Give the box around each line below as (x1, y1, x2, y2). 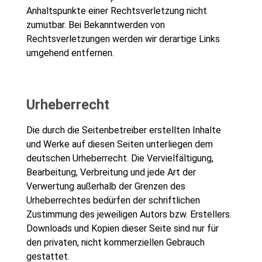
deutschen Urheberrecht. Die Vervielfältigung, (26, 153, 213, 164)
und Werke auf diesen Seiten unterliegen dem (26, 139, 213, 150)
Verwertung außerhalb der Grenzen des (26, 181, 185, 192)
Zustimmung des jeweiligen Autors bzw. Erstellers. (26, 209, 232, 220)
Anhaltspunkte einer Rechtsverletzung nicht (26, 5, 207, 17)
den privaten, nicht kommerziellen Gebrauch (26, 237, 205, 249)
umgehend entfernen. (26, 47, 114, 59)
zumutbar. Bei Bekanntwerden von (26, 19, 165, 31)
